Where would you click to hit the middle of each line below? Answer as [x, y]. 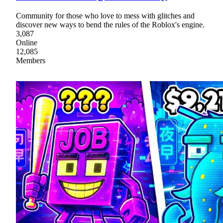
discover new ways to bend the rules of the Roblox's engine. [110, 24]
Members [31, 60]
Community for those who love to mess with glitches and [105, 15]
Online [27, 42]
